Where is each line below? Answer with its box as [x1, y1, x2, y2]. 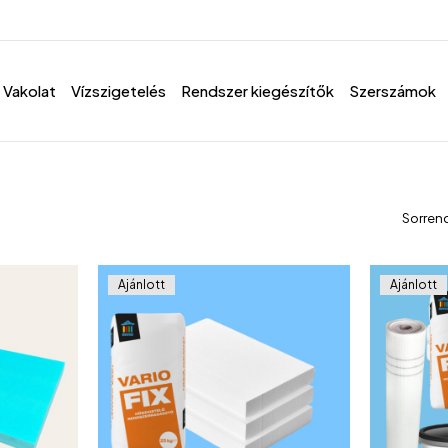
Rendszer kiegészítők [181, 81, 334, 100]
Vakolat [3, 81, 56, 100]
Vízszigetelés [71, 81, 166, 100]
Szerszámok [349, 81, 436, 100]
